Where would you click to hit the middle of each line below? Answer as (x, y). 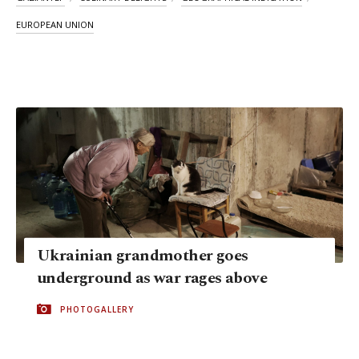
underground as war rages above (152, 278)
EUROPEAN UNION (55, 25)
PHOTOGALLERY (97, 309)
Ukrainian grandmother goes (143, 255)
